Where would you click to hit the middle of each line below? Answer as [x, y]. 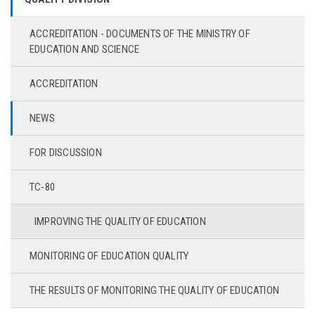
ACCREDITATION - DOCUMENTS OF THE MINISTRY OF [140, 34]
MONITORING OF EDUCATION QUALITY [109, 256]
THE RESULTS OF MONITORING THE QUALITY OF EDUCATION [154, 290]
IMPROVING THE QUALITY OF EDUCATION [120, 221]
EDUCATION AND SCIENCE [85, 49]
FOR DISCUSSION [66, 153]
